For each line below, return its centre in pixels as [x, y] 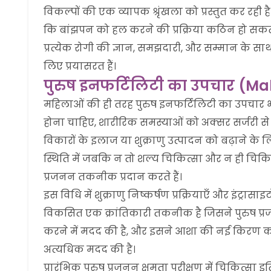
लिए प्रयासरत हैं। [80, 66]
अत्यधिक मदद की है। [90, 250]
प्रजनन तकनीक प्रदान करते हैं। [113, 177]
